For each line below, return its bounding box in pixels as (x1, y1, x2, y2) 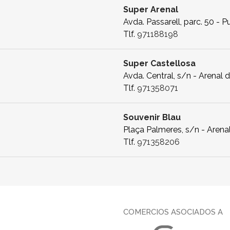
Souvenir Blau (123, 112, 181, 122)
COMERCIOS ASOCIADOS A (123, 207, 223, 216)
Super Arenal (123, 4, 178, 14)
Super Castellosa (123, 58, 196, 68)
